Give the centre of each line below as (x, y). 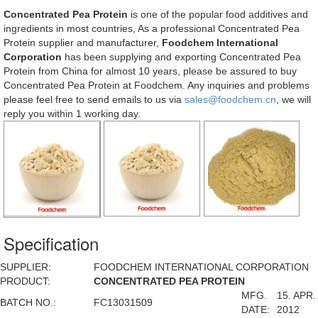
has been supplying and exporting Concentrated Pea (181, 56)
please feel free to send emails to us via (94, 99)
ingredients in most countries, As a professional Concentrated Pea (152, 28)
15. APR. (296, 296)
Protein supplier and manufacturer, (83, 42)
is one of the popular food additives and (218, 14)
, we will (294, 99)
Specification (51, 243)
